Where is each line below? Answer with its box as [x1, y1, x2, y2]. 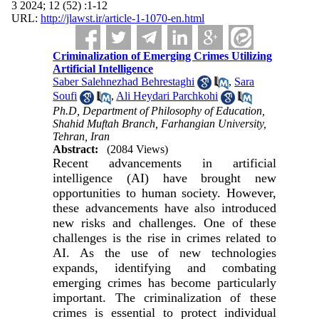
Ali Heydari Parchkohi [116, 90, 219, 103]
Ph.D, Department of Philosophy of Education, [53, 104, 266, 117]
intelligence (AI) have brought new [53, 170, 276, 185]
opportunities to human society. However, [53, 185, 276, 200]
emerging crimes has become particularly [53, 275, 276, 290]
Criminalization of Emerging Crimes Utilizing [53, 50, 273, 62]
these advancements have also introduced [53, 200, 276, 215]
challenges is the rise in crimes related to [53, 230, 276, 245]
